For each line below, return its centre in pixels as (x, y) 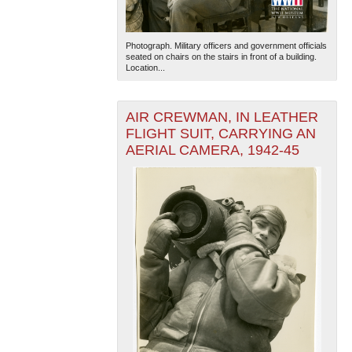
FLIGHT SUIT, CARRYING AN (220, 134)
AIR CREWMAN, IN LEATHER (222, 117)
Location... (145, 68)
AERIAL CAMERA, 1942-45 (212, 150)
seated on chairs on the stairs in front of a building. (221, 57)
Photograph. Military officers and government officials (226, 46)
